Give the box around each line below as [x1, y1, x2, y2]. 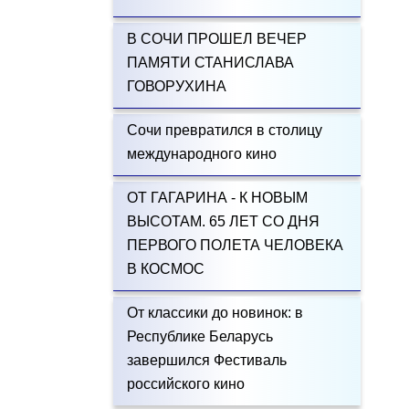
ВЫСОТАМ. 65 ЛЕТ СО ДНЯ [126, 214, 320, 229]
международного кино [126, 146, 277, 162]
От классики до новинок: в [126, 305, 303, 320]
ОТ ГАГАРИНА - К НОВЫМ [126, 190, 308, 205]
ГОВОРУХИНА [126, 79, 226, 94]
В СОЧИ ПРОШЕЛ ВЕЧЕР [126, 31, 307, 47]
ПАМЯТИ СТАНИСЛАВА [126, 55, 294, 70]
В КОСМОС [126, 261, 204, 277]
